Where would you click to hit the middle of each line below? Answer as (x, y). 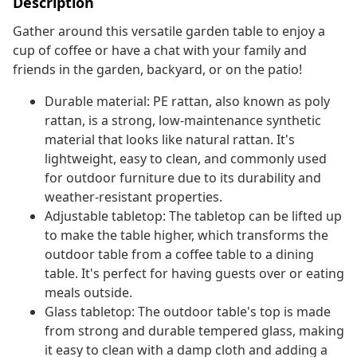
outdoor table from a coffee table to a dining (179, 255)
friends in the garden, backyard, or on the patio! (157, 70)
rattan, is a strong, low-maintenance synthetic (183, 121)
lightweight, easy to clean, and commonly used (186, 159)
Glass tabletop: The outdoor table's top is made (188, 312)
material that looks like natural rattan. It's (170, 140)
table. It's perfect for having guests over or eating (194, 274)
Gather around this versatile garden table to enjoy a (169, 31)
